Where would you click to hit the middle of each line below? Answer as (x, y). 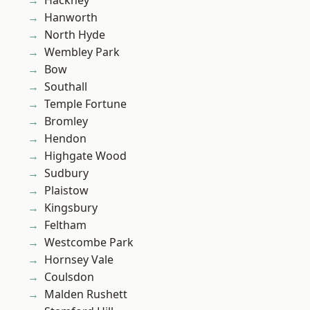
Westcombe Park (89, 243)
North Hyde (75, 35)
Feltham (65, 225)
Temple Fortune (85, 104)
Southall (66, 87)
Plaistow (66, 191)
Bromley (66, 121)
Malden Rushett (86, 294)
